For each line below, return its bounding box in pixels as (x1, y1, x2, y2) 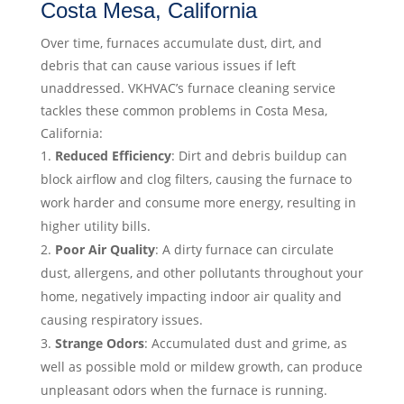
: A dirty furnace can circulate (154, 241, 334, 259)
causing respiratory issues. (40, 311, 203, 329)
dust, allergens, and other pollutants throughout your (40, 264, 363, 282)
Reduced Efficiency (54, 147, 171, 165)
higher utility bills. (40, 217, 151, 235)
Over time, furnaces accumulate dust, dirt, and (40, 34, 322, 52)
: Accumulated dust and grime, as (143, 335, 347, 353)
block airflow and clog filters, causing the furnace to (40, 170, 352, 188)
